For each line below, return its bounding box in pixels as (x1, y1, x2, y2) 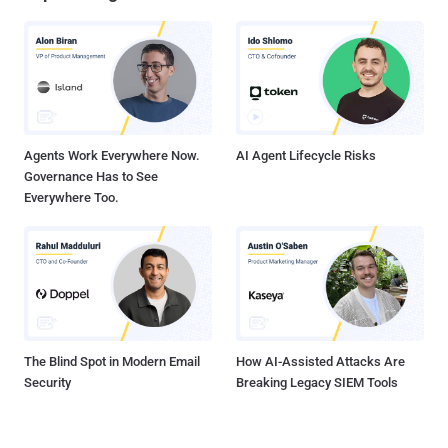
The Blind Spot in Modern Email (24, 353, 200, 369)
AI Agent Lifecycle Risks (236, 148, 376, 164)
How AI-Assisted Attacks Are (236, 353, 405, 369)
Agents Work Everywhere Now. (24, 148, 200, 164)
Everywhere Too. (24, 190, 119, 206)
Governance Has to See (24, 169, 158, 185)
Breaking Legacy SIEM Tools (236, 374, 398, 390)
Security (24, 374, 71, 390)
